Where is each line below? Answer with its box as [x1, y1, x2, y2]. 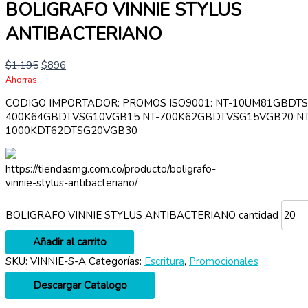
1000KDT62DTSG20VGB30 [5, 123, 137, 137]
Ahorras [5, 73, 37, 85]
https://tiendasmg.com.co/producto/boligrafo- [5, 162, 216, 176]
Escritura [144, 254, 184, 268]
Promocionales [189, 254, 258, 268]
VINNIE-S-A [30, 254, 86, 268]
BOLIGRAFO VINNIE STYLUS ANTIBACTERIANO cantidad [5, 208, 278, 222]
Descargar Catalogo [33, 278, 127, 292]
